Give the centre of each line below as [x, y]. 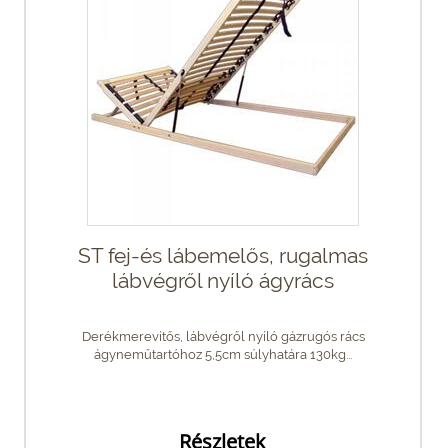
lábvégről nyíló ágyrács [223, 280]
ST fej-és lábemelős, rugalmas [223, 255]
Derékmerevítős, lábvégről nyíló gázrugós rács [223, 336]
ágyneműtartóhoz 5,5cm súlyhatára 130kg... [223, 354]
